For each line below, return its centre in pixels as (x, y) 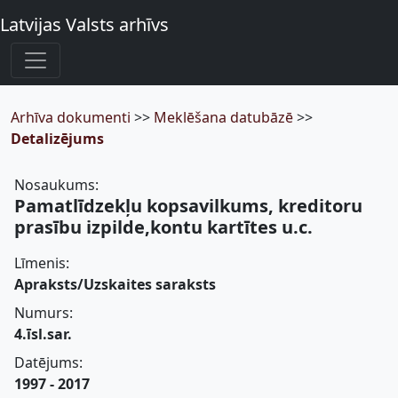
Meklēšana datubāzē (225, 117)
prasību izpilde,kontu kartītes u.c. (163, 227)
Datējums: (48, 362)
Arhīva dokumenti (72, 117)
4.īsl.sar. (43, 334)
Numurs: (44, 313)
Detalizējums (57, 139)
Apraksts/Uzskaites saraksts (115, 284)
